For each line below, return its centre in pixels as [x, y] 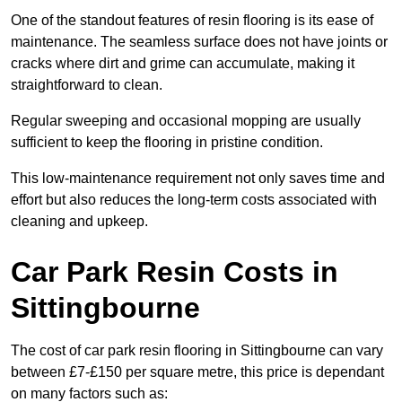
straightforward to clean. [87, 85]
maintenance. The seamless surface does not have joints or [199, 42]
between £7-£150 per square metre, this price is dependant [197, 372]
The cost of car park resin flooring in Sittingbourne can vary [197, 351]
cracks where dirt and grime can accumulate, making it [183, 64]
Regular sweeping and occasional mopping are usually [186, 121]
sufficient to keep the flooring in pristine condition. [167, 143]
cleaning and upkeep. [79, 222]
